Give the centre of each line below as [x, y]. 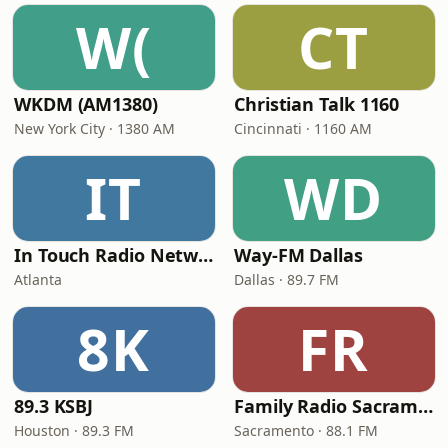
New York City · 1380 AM [94, 128]
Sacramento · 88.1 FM [306, 430]
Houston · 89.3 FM [74, 430]
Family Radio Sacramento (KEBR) [426, 406]
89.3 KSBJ [54, 406]
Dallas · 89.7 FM [286, 279]
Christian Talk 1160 [317, 104]
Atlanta [38, 279]
